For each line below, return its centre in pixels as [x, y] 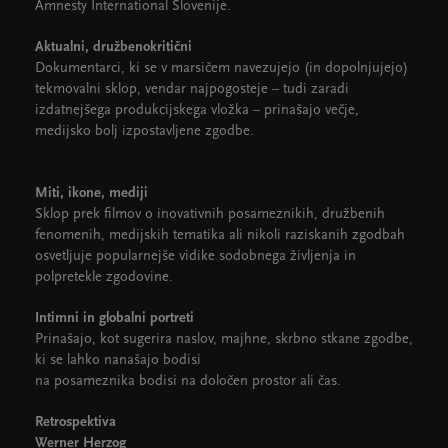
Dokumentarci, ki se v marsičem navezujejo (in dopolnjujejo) [221, 68]
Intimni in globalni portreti [114, 318]
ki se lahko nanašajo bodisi [120, 360]
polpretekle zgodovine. [104, 277]
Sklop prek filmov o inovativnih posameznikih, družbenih [210, 214]
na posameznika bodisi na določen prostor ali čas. [188, 381]
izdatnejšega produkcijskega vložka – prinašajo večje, [197, 110]
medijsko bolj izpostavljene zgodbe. [144, 131]
